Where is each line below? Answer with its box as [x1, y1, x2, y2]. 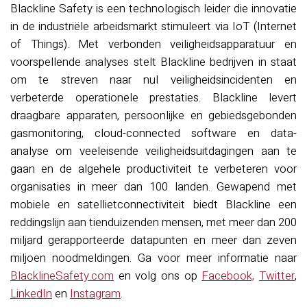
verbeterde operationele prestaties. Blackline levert [10, 89, 297, 106]
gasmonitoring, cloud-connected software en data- [10, 125, 297, 142]
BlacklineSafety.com [10, 267, 114, 284]
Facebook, [201, 267, 255, 284]
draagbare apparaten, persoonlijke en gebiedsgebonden [10, 107, 297, 124]
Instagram [70, 285, 121, 302]
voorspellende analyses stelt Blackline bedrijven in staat [10, 53, 297, 71]
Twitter [259, 267, 295, 284]
